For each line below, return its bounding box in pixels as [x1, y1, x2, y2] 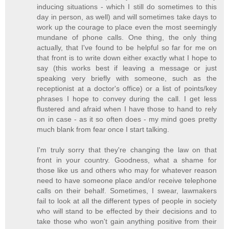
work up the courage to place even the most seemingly [37, 23, 217, 32]
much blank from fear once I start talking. [37, 125, 170, 134]
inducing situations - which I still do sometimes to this [37, 3, 217, 11]
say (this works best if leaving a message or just [37, 64, 217, 73]
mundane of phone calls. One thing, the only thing [37, 33, 217, 42]
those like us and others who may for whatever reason [37, 166, 217, 175]
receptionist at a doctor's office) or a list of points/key [37, 84, 217, 93]
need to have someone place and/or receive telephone [37, 176, 217, 185]
